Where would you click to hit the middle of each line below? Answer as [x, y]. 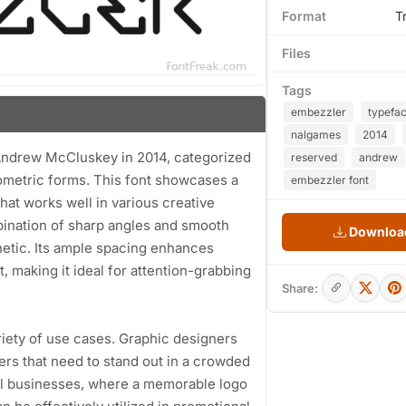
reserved [314, 157]
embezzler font [330, 180]
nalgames [316, 135]
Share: [300, 288]
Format [304, 16]
